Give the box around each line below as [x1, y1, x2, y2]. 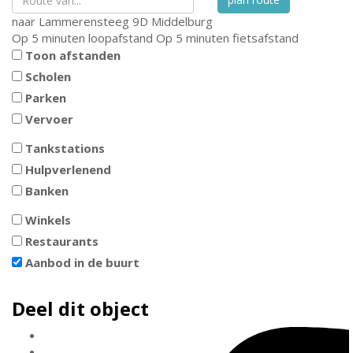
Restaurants [25, 233, 98, 249]
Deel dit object [12, 295, 149, 321]
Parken [25, 90, 66, 106]
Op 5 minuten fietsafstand [156, 30, 299, 46]
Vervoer [25, 111, 73, 127]
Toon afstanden [25, 47, 121, 63]
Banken [25, 183, 69, 199]
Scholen [25, 69, 71, 84]
